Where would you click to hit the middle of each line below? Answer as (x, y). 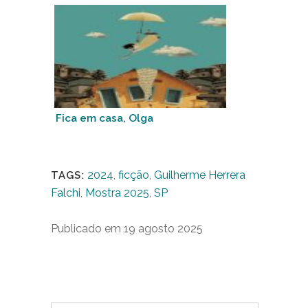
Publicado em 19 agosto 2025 (127, 229)
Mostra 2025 (117, 193)
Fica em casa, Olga (104, 118)
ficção (134, 175)
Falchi (66, 193)
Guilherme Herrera (200, 175)
